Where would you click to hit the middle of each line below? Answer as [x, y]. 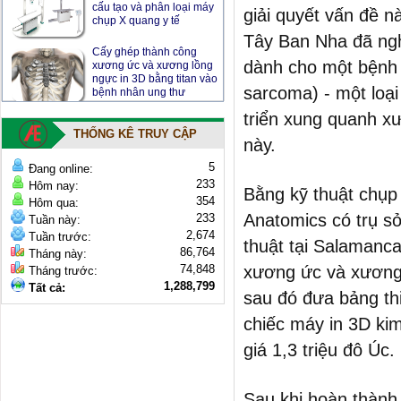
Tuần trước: [58, 237]
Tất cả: [45, 288]
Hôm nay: [52, 186]
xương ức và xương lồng [153, 52]
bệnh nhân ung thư [139, 79]
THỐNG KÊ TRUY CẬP [135, 134]
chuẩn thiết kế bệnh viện [152, 131]
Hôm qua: [52, 203]
